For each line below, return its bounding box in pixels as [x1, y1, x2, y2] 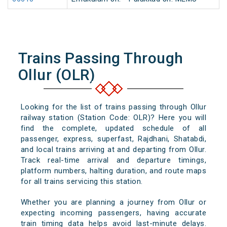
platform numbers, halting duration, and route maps [20, 166, 207, 176]
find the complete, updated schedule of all [20, 124, 207, 133]
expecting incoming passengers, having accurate [20, 208, 207, 218]
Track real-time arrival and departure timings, [20, 156, 207, 165]
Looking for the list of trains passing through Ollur [20, 102, 207, 112]
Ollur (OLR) [18, 66, 95, 84]
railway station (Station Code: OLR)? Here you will [20, 113, 207, 123]
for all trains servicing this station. [20, 177, 143, 186]
